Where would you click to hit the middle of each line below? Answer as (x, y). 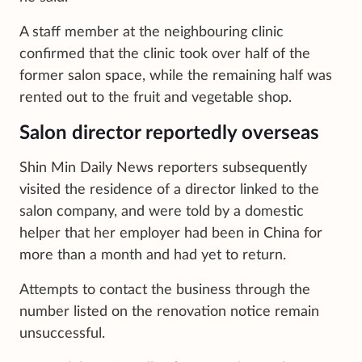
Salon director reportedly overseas (169, 133)
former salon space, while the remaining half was (176, 76)
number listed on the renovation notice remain (169, 311)
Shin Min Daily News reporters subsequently (163, 168)
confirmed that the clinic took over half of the (165, 54)
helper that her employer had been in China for (171, 233)
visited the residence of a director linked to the (169, 189)
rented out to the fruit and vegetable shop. (156, 97)
